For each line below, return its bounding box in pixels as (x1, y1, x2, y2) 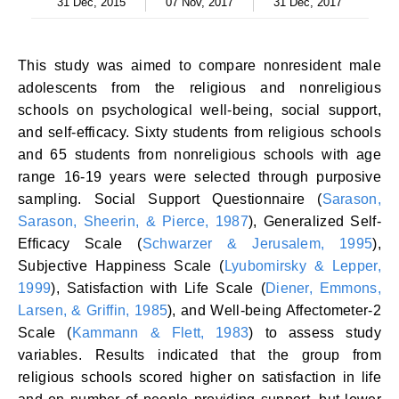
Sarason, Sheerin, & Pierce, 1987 (18, 214, 248, 229)
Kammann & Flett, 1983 (71, 325, 249, 340)
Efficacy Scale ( (18, 236, 142, 251)
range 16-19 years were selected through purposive (18, 169, 381, 184)
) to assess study (248, 325, 381, 340)
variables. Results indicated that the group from (18, 347, 381, 362)
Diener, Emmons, (265, 281, 381, 296)
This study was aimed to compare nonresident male (18, 58, 381, 73)
